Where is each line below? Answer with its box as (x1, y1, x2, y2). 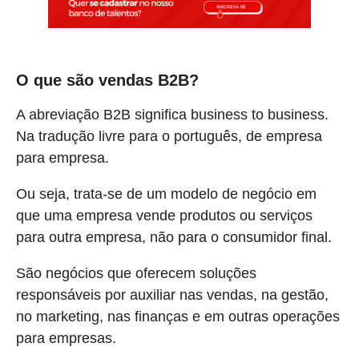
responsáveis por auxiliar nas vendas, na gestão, (16, 286, 329, 303)
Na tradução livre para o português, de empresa (16, 127, 322, 144)
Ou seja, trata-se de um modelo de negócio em (16, 185, 317, 202)
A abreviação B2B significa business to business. (16, 106, 329, 123)
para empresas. (16, 329, 116, 346)
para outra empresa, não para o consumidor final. (16, 228, 332, 245)
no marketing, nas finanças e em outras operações (16, 308, 340, 325)
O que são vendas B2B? (16, 71, 199, 89)
